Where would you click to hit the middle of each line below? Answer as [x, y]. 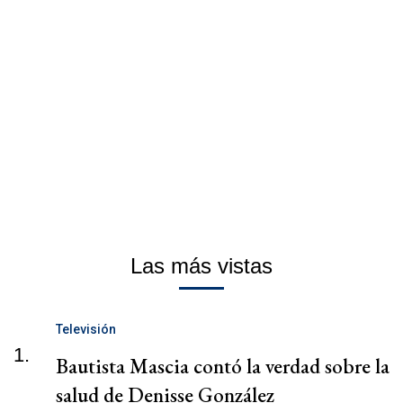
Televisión [86, 329]
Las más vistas [201, 265]
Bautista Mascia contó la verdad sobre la [223, 366]
